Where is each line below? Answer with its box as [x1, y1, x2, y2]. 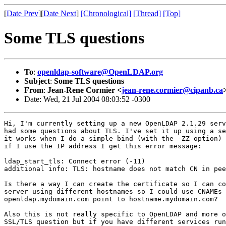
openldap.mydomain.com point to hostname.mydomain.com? [4, 195, 218, 203]
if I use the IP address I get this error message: [4, 142, 202, 150]
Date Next [43, 9, 76, 18]
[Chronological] [81, 9, 131, 18]
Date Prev [7, 9, 38, 18]
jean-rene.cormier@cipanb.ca [122, 85, 223, 94]
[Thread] [133, 9, 161, 18]
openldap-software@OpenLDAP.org [37, 67, 163, 76]
